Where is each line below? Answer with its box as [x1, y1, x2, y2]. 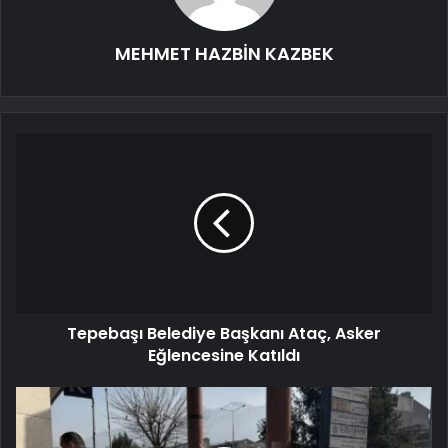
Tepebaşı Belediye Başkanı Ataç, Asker [67, 322, 381, 346]
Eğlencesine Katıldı [148, 344, 300, 368]
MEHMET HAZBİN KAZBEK [114, 41, 334, 67]
